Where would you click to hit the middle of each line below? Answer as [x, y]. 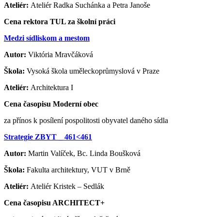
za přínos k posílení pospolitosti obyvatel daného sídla [86, 121]
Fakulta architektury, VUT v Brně [78, 170]
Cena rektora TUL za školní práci [60, 22]
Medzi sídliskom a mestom [47, 38]
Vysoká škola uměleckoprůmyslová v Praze [93, 71]
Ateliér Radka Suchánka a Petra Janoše [90, 5]
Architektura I [52, 88]
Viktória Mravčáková [61, 55]
